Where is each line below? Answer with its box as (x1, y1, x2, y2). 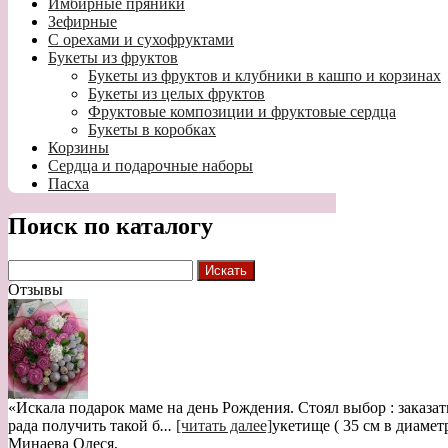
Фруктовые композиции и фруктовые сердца (88, 103, 396, 121)
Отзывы (8, 281, 63, 299)
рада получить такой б (8, 417, 160, 435)
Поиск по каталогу (8, 213, 213, 240)
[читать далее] (176, 417, 272, 435)
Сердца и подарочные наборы (48, 157, 253, 175)
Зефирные (48, 13, 117, 31)
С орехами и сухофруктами (48, 31, 234, 49)
